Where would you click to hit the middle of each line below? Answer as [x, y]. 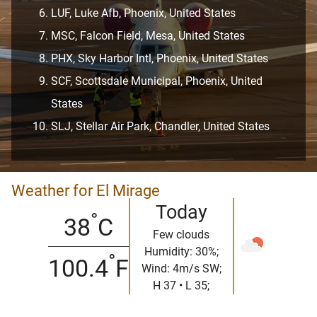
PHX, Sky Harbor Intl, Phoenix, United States [160, 58]
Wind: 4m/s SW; [181, 269]
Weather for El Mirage [86, 191]
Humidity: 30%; [181, 252]
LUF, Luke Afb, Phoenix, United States [143, 13]
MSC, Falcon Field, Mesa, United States [148, 36]
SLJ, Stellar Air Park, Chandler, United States [160, 126]
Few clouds [181, 235]
